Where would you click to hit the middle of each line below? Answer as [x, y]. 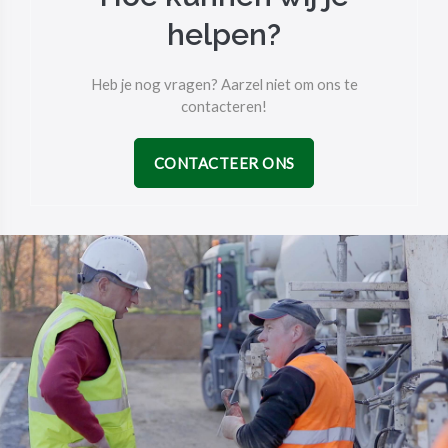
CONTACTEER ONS [224, 163]
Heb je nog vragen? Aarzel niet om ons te [224, 84]
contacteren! [224, 106]
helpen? [224, 35]
